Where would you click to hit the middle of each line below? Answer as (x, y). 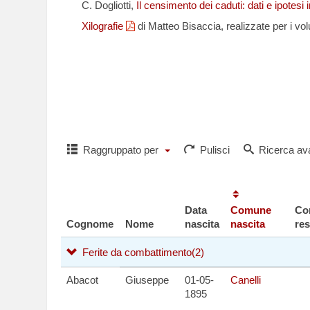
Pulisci (213, 150)
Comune (251, 210)
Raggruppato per (120, 150)
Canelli (246, 280)
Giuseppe (147, 280)
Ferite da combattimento (135, 252)
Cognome (90, 224)
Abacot (82, 280)
